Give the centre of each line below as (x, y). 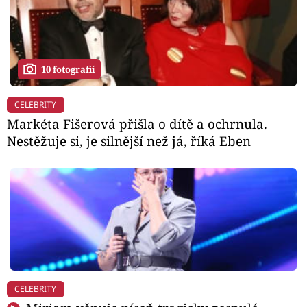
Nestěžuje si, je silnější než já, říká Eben (129, 141)
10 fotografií (68, 69)
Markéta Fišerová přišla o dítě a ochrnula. (137, 124)
